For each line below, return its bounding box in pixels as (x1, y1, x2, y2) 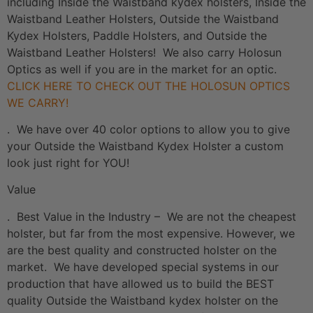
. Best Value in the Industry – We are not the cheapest (7, 209, 296, 224)
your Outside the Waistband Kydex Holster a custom (7, 139, 284, 153)
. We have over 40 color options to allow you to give (7, 122, 290, 136)
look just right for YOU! (7, 156, 129, 170)
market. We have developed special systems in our (7, 259, 279, 274)
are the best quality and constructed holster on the (7, 242, 277, 257)
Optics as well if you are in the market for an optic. (7, 61, 277, 76)
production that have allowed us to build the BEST (7, 276, 274, 291)
